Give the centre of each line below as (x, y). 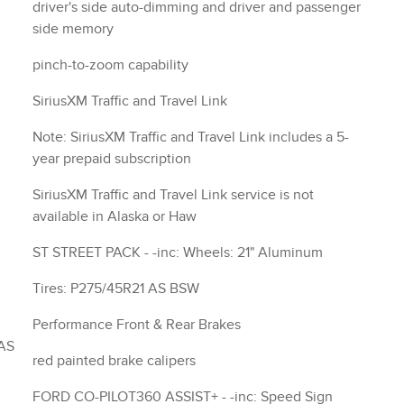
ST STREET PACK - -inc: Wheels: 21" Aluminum (234, 253)
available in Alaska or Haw (115, 217)
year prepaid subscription (112, 159)
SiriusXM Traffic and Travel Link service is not (173, 195)
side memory (73, 29)
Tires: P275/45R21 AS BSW (116, 289)
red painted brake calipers (114, 361)
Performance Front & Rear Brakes (137, 325)
